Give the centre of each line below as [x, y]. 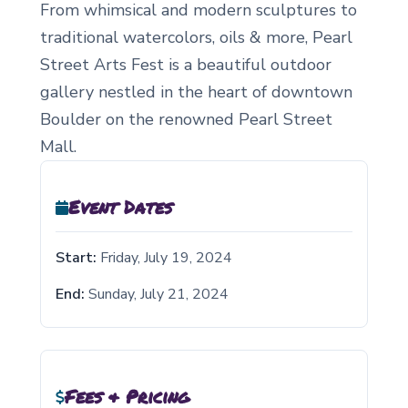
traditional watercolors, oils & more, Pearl [196, 38]
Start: [76, 258]
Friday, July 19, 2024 [166, 258]
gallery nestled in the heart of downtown [196, 92]
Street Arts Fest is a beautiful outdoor [186, 65]
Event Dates [120, 207]
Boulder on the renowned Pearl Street [186, 120]
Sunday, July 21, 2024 [158, 295]
